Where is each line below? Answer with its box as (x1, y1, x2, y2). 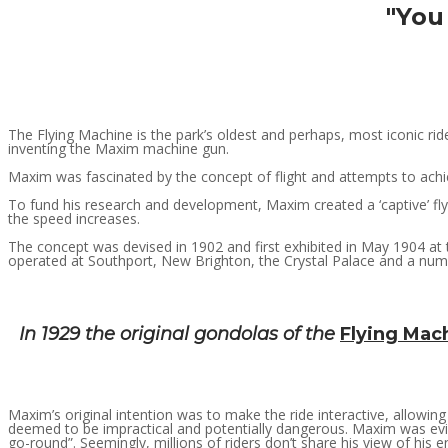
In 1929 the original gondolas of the (19, 322, 340, 345)
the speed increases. (8, 208, 140, 228)
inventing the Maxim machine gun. (8, 138, 229, 158)
